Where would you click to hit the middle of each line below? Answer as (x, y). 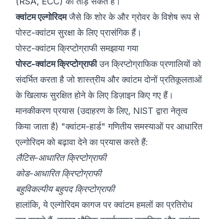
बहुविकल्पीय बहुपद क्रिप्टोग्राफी (65, 189)
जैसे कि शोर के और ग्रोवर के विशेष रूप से (133, 17)
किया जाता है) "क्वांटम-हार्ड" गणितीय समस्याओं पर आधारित (109, 126)
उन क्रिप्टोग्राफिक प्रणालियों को (149, 64)
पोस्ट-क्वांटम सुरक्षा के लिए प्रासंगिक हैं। (79, 33)
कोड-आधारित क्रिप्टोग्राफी (58, 173)
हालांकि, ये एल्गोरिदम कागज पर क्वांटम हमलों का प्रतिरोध (104, 205)
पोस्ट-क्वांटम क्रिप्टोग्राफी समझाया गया (77, 48)
